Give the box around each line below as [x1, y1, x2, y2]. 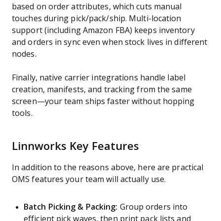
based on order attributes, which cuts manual [12, 2, 182, 11]
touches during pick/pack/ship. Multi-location [12, 14, 182, 23]
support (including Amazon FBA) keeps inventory [12, 26, 195, 35]
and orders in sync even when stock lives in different [12, 38, 208, 46]
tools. [12, 109, 33, 117]
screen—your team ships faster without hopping [12, 97, 195, 106]
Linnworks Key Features [12, 140, 139, 152]
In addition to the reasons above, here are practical [12, 163, 204, 172]
